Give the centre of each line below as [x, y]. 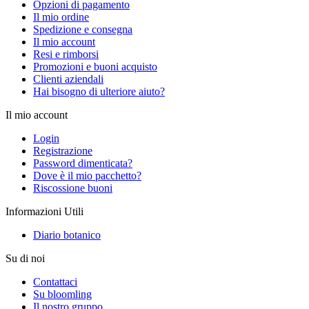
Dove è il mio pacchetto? [87, 176]
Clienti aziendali [68, 79]
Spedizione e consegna [83, 30]
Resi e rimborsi [66, 54]
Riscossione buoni [73, 188]
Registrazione [63, 151]
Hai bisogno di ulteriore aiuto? [99, 92]
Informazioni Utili [44, 212]
